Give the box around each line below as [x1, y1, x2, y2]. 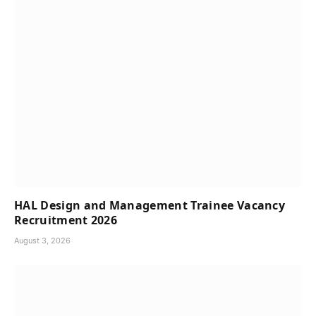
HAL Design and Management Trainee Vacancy [14, 197, 286, 213]
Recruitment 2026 [14, 212, 118, 228]
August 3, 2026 [14, 235, 71, 245]
